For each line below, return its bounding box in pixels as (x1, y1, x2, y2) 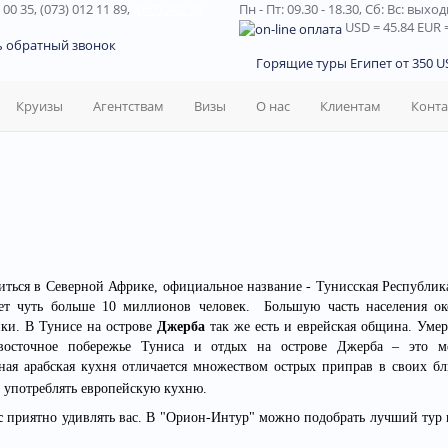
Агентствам (93, 97, 164, 115)
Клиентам (320, 97, 381, 115)
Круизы (16, 97, 63, 115)
